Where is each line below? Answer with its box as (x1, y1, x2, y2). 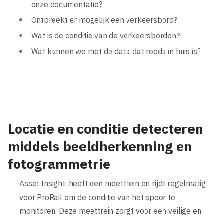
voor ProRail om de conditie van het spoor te (19, 192, 176, 202)
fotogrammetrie (8, 154, 111, 173)
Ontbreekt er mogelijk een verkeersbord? (31, 15, 178, 25)
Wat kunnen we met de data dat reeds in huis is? (31, 46, 201, 56)
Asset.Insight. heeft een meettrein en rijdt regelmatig (19, 178, 206, 188)
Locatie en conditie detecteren (8, 119, 204, 138)
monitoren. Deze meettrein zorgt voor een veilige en (19, 205, 202, 216)
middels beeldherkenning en (8, 137, 193, 155)
